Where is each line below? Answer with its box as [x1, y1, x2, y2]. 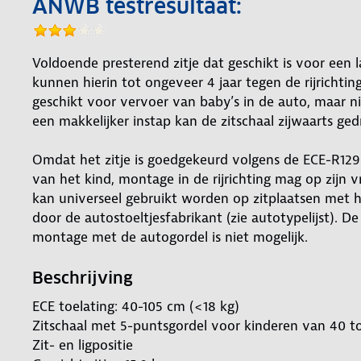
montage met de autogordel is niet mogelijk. [32, 227, 308, 246]
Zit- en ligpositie [32, 335, 133, 354]
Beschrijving [32, 267, 133, 288]
